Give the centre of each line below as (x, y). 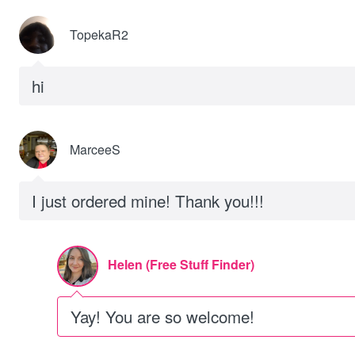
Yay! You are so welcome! (162, 316)
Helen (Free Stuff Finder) (181, 264)
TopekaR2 (99, 34)
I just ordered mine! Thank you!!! (148, 200)
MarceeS (95, 149)
